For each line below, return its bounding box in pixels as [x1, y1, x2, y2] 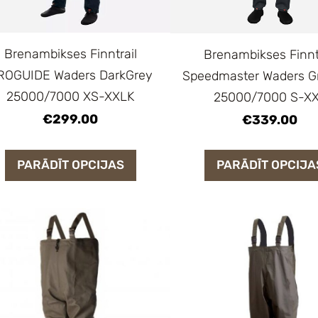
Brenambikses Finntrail [4, 46, 137, 62]
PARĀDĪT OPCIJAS [16, 158, 124, 172]
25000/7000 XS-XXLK [6, 89, 135, 105]
